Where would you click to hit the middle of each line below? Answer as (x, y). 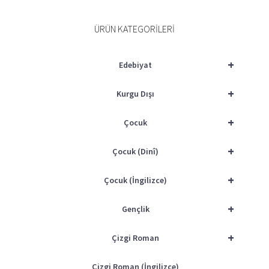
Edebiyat (135, 65)
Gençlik (135, 209)
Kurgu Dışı (135, 94)
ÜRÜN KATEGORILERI (134, 29)
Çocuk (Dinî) (135, 152)
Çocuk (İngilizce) (135, 180)
